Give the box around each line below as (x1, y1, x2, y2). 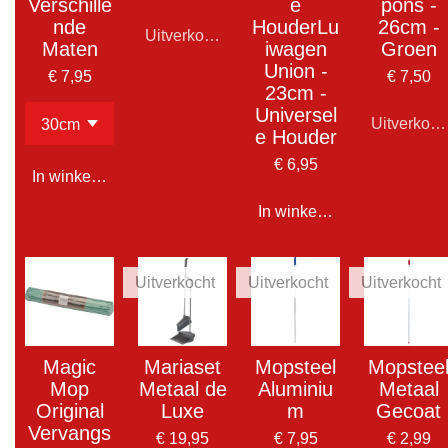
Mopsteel (255, 356, 336, 379)
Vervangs (28, 422, 111, 445)
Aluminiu (258, 378, 333, 401)
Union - (263, 60, 328, 83)
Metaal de (138, 378, 227, 401)
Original (35, 400, 104, 423)
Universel (254, 104, 337, 127)
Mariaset (144, 356, 221, 379)
